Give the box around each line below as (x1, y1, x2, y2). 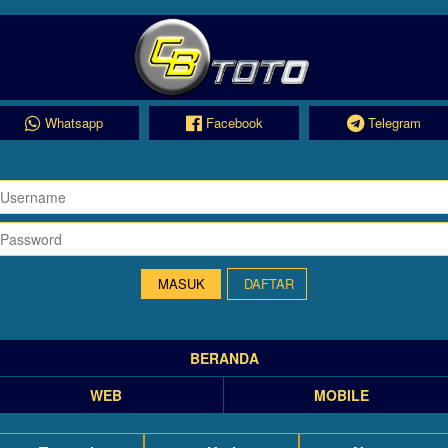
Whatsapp (45, 113, 103, 132)
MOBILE (314, 385, 369, 405)
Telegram (368, 113, 421, 132)
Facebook (205, 113, 263, 132)
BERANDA (189, 348, 259, 368)
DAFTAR (244, 274, 294, 293)
